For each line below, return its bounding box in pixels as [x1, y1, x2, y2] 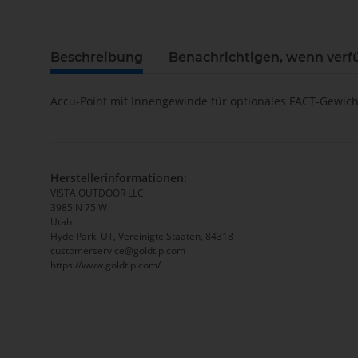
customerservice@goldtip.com [50, 244, 185, 258]
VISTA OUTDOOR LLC [50, 186, 144, 201]
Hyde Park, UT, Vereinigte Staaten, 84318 [50, 229, 233, 244]
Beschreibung [50, 50, 143, 66]
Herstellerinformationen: [50, 170, 187, 186]
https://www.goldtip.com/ [50, 258, 161, 272]
